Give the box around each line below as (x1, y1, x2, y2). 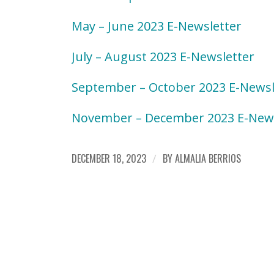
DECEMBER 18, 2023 (72, 151, 147, 166)
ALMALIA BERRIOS (175, 151, 242, 166)
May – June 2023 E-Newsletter (72, 18, 242, 35)
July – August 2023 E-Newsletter (72, 48, 255, 65)
